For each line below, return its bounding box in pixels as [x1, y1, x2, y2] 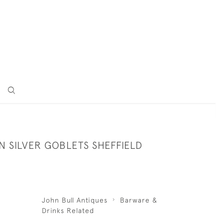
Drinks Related [41, 207, 94, 215]
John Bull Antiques [41, 196, 108, 204]
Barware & [119, 196, 157, 204]
